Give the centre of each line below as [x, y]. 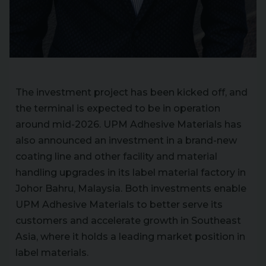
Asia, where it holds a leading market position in [130, 237]
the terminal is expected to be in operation [118, 109]
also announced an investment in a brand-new [126, 141]
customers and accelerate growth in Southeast [128, 221]
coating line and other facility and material [116, 157]
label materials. [52, 253]
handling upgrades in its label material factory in [131, 173]
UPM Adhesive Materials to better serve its [119, 205]
